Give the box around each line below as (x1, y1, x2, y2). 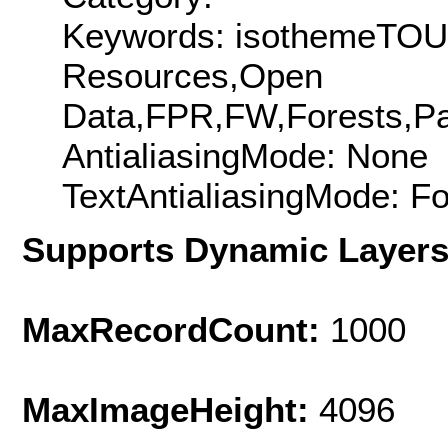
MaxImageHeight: (22, 389, 319, 429)
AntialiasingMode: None (62, 135, 428, 175)
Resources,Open (62, 55, 323, 95)
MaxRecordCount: (22, 309, 330, 349)
